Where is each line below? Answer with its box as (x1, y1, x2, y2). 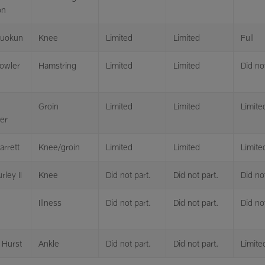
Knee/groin (38, 142, 80, 152)
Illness (38, 198, 62, 208)
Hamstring (38, 60, 76, 70)
